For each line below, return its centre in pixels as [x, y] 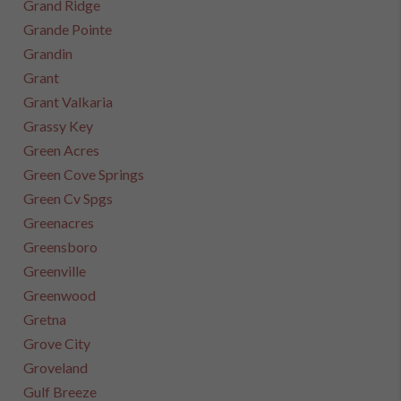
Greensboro [61, 247]
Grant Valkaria [68, 102]
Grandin [48, 53]
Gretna [45, 319]
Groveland [56, 367]
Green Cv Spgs [68, 198]
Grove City [57, 343]
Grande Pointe [68, 29]
